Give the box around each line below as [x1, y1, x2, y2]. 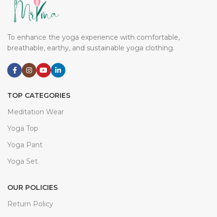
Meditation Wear [7, 65, 64, 74]
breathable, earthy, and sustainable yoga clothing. [7, 1, 174, 10]
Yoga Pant [7, 98, 43, 107]
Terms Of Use [7, 173, 53, 183]
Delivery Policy [7, 206, 57, 216]
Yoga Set [7, 114, 38, 124]
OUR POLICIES [7, 140, 58, 150]
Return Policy [7, 157, 53, 166]
